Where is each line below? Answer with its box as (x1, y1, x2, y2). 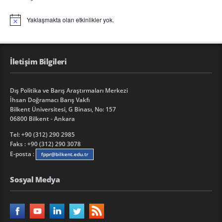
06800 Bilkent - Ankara (10, 114, 75, 123)
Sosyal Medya (10, 174, 59, 185)
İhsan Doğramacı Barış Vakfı (10, 96, 90, 105)
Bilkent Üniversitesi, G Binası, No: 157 (10, 105, 116, 114)
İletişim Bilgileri (10, 56, 66, 67)
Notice (9, 18, 27, 27)
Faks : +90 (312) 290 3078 (10, 140, 81, 149)
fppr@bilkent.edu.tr (41, 151, 88, 158)
